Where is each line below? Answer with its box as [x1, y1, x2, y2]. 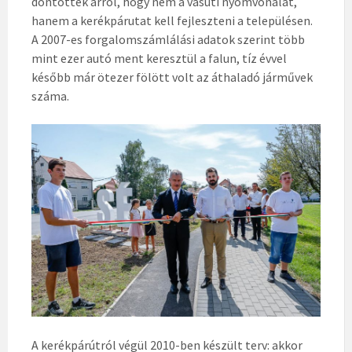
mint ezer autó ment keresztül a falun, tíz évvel [31, 50, 287, 67]
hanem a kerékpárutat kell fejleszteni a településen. [31, 13, 313, 29]
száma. [31, 88, 69, 104]
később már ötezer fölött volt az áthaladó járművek [31, 69, 313, 86]
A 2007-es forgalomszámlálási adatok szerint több [31, 31, 305, 48]
